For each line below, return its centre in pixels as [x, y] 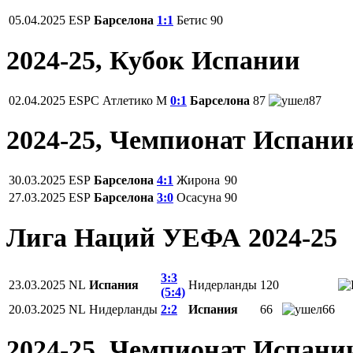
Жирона [198, 180]
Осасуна [199, 198]
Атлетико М [135, 100]
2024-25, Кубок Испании [153, 60]
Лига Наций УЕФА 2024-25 [172, 238]
